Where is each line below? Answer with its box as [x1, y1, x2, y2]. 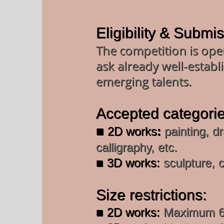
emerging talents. [96, 73, 191, 89]
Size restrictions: [96, 186, 206, 203]
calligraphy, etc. [96, 140, 177, 154]
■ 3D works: [96, 156, 160, 169]
